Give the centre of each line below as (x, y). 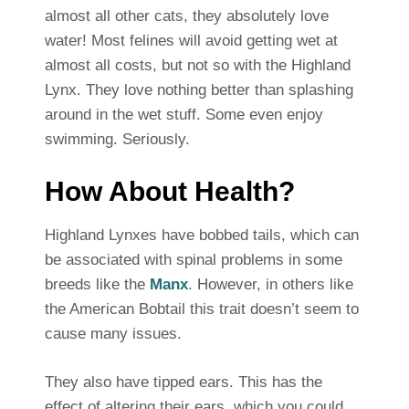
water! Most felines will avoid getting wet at (191, 41)
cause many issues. (113, 334)
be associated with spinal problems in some (193, 260)
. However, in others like (270, 285)
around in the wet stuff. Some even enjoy (184, 115)
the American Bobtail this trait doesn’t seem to (201, 309)
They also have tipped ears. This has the (183, 383)
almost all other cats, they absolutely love (186, 16)
